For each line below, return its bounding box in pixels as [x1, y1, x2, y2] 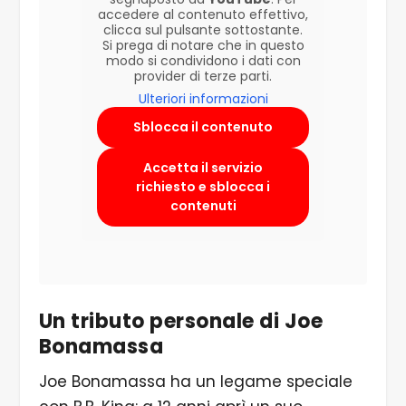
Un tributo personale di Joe [38, 307, 324, 336]
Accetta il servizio [143, 159, 263, 178]
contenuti [169, 197, 237, 216]
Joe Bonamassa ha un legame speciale [38, 371, 353, 393]
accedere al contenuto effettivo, [98, 5, 308, 24]
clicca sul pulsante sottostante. [103, 21, 303, 40]
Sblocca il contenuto [133, 118, 273, 137]
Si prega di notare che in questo [101, 36, 304, 55]
